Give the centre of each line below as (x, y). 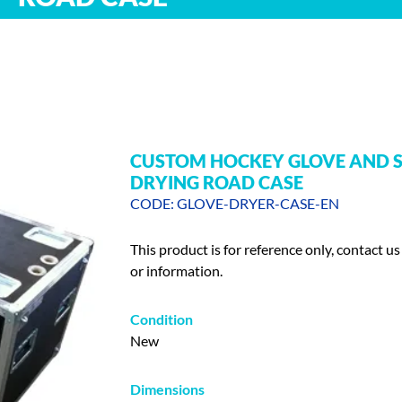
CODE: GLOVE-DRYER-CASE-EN (235, 203)
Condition (162, 319)
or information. (176, 271)
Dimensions (167, 389)
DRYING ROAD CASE (217, 182)
